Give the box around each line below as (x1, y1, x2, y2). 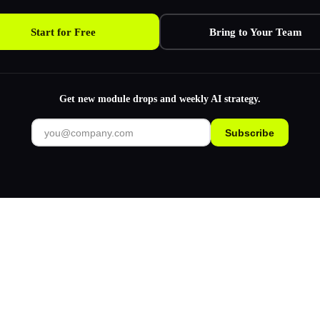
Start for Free (31, 26, 96, 38)
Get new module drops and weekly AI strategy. (59, 94, 261, 105)
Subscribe (225, 126, 274, 139)
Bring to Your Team (209, 26, 302, 38)
